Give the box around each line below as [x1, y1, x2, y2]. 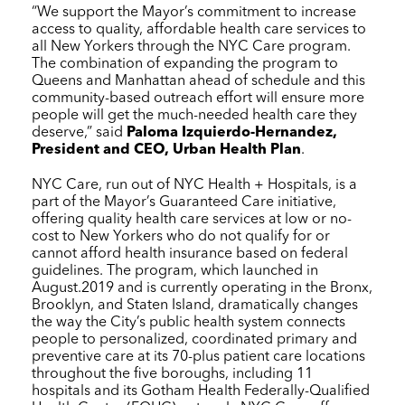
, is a [328, 177, 357, 193]
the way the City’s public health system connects [32, 315, 345, 330]
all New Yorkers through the [32, 39, 218, 54]
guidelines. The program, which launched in [32, 263, 318, 278]
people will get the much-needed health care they [32, 108, 357, 123]
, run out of [99, 177, 174, 193]
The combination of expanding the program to [32, 56, 338, 71]
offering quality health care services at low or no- [32, 212, 352, 227]
